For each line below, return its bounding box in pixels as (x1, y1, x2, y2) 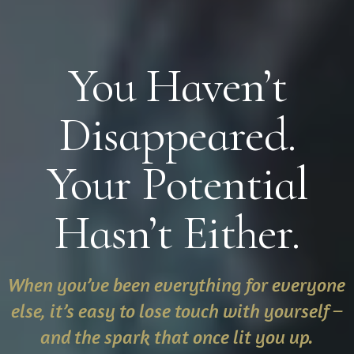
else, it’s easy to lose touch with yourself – (11, 299, 343, 322)
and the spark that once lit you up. (40, 325, 314, 348)
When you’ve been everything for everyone (9, 273, 345, 296)
